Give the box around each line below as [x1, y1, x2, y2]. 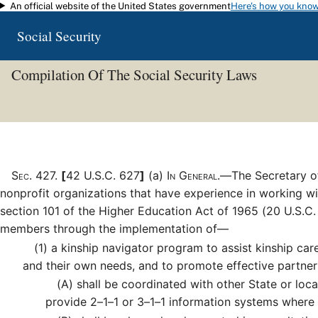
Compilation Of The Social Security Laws [11, 65, 257, 85]
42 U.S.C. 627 [66, 168, 140, 182]
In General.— [167, 168, 231, 182]
